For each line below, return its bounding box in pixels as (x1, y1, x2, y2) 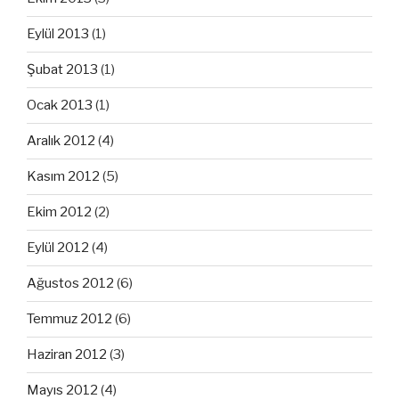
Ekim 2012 (27, 204, 92, 221)
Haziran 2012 (27, 346, 107, 363)
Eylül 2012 (27, 240, 89, 256)
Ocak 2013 (27, 97, 93, 114)
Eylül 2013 (27, 26, 89, 43)
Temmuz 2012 (27, 311, 112, 328)
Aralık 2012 (27, 133, 95, 150)
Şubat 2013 (27, 61, 98, 78)
